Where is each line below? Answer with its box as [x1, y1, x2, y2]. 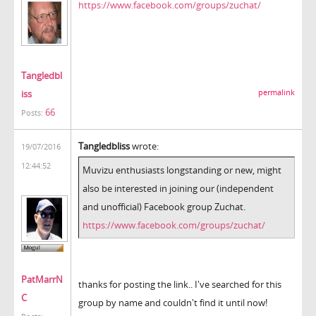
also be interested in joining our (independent [83, 181, 274, 195]
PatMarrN [21, 273, 63, 286]
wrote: [130, 139, 159, 152]
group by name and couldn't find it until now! [78, 296, 267, 309]
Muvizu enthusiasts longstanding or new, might [83, 163, 281, 176]
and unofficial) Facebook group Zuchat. [83, 200, 245, 213]
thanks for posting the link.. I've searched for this [78, 277, 281, 291]
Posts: [21, 107, 43, 118]
